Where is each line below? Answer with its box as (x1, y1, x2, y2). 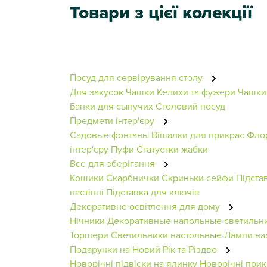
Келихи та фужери (157, 85, 235, 98)
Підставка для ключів (106, 185, 200, 198)
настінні (70, 185, 104, 198)
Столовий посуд (156, 99, 225, 113)
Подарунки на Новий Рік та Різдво (70, 242, 219, 256)
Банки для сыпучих (70, 99, 153, 113)
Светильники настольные (111, 228, 222, 241)
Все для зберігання (70, 156, 157, 170)
